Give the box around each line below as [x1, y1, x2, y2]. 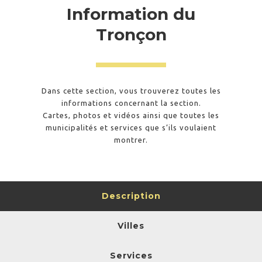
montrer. [114, 136, 148, 144]
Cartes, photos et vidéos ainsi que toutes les [43, 111, 219, 119]
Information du [67, 4, 195, 24]
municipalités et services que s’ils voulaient [46, 123, 216, 132]
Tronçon [95, 25, 167, 44]
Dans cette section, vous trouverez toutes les [41, 87, 221, 95]
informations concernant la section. [61, 99, 201, 107]
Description [101, 191, 161, 201]
